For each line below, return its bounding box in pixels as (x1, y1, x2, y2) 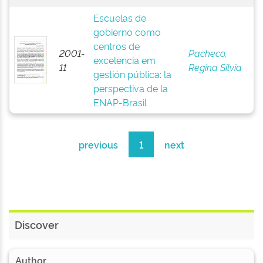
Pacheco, (188, 46, 227, 59)
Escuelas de (93, 11, 146, 24)
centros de (93, 39, 140, 52)
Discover (15, 217, 59, 231)
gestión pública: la (93, 68, 171, 80)
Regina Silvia (188, 60, 242, 73)
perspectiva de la (93, 82, 168, 95)
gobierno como (93, 25, 161, 38)
